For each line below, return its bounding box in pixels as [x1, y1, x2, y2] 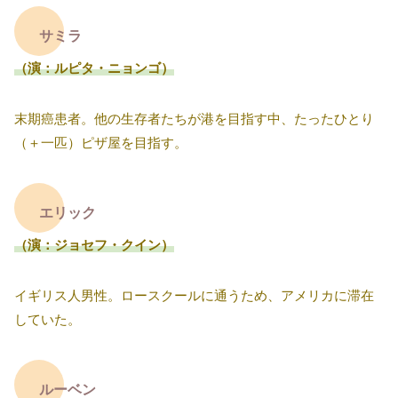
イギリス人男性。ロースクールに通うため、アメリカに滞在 [14, 287, 374, 303]
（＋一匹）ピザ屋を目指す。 [14, 134, 187, 150]
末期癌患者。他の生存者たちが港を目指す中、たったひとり [14, 110, 374, 126]
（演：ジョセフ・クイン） [14, 236, 174, 252]
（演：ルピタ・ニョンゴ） [14, 60, 174, 76]
